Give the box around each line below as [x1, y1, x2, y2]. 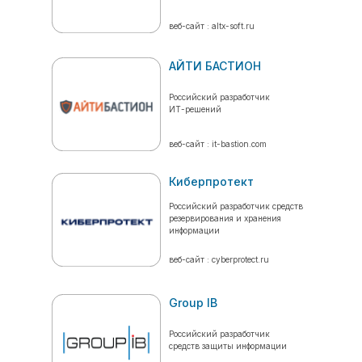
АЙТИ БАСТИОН [169, 59, 261, 73]
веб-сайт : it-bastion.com [169, 139, 267, 149]
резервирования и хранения [169, 213, 281, 223]
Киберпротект [169, 175, 254, 188]
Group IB [169, 296, 217, 309]
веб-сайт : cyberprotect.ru [169, 255, 269, 264]
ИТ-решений [169, 104, 221, 114]
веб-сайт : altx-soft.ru [169, 21, 255, 31]
